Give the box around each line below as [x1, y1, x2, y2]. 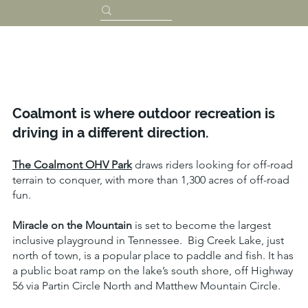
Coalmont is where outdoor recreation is [12, 105, 275, 122]
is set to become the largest [131, 219, 271, 232]
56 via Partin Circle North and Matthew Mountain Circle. [12, 279, 280, 293]
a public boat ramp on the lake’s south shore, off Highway [12, 264, 293, 278]
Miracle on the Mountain [12, 219, 132, 232]
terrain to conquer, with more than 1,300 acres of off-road [12, 173, 289, 187]
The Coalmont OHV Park [12, 158, 132, 172]
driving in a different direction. [12, 124, 209, 142]
